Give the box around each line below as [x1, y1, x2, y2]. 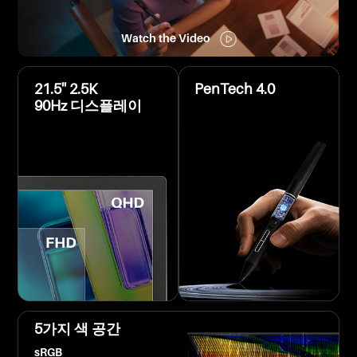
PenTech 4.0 [194, 80, 276, 97]
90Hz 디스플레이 [33, 96, 142, 114]
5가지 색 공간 [33, 320, 120, 337]
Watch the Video [120, 30, 210, 45]
